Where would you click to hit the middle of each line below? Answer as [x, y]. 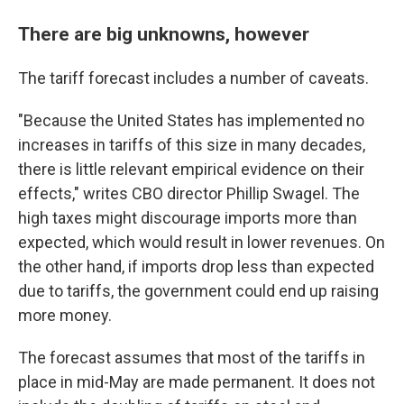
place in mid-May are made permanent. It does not [197, 382]
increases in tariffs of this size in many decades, [192, 145]
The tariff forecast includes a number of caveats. [193, 78]
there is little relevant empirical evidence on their [191, 169]
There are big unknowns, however [164, 34]
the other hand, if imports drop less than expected [196, 266]
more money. [65, 315]
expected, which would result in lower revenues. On [202, 242]
